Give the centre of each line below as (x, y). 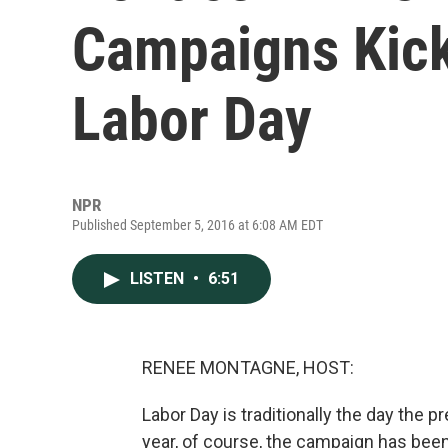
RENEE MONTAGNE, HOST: (248, 367)
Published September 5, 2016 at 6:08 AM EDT (197, 225)
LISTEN (159, 278)
